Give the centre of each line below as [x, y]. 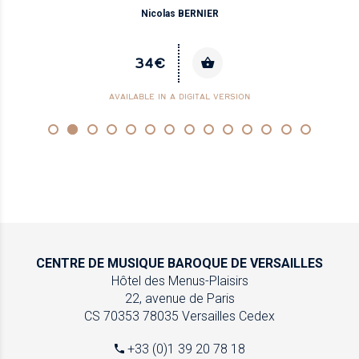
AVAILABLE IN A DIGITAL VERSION [179, 96]
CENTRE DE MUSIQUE [100, 263]
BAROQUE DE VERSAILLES [244, 263]
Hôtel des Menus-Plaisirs [179, 280]
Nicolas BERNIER [179, 13]
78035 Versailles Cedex [209, 316]
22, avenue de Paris [179, 298]
